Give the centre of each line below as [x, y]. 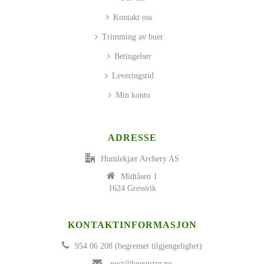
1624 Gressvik [132, 188]
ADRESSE [132, 137]
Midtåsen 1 [139, 176]
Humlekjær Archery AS [140, 159]
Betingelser [133, 56]
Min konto [133, 95]
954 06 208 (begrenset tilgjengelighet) [139, 246]
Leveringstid [133, 75]
